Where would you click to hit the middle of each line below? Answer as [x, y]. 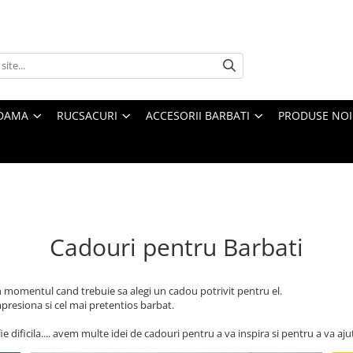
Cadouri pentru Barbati [176, 247]
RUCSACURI [87, 115]
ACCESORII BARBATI [198, 115]
